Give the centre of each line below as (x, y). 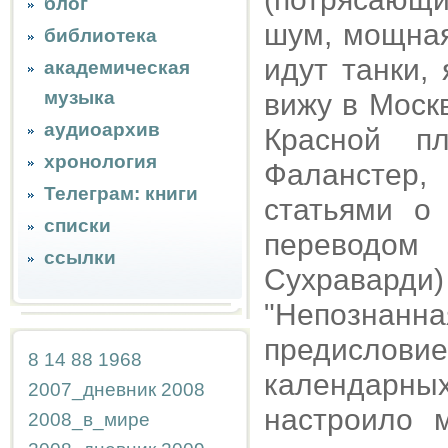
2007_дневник (92, 389)
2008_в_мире (89, 419)
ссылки (80, 257)
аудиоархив (102, 129)
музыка (79, 97)
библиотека (100, 35)
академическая (117, 67)
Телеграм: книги (121, 193)
